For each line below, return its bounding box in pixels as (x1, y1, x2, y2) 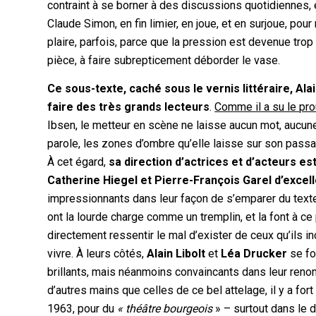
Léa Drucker (221, 246, 288, 260)
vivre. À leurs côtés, (47, 246, 147, 260)
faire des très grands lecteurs (47, 99, 210, 114)
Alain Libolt (147, 246, 206, 260)
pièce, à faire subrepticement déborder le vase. (47, 54, 281, 68)
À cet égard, (47, 154, 109, 169)
